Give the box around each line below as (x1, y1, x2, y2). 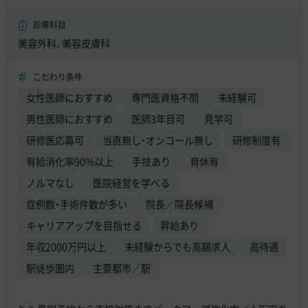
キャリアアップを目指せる (25, 218, 142, 234)
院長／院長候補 (146, 197, 214, 212)
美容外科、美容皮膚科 (18, 36, 111, 52)
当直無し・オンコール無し (102, 133, 214, 148)
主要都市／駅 (93, 261, 151, 276)
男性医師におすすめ (25, 111, 113, 127)
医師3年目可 (131, 111, 186, 127)
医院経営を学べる (93, 175, 170, 191)
